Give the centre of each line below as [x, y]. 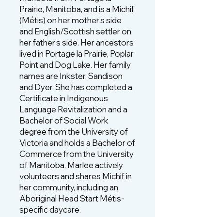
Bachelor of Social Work [64, 120]
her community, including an [69, 187]
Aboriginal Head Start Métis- [72, 198]
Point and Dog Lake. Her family [75, 65]
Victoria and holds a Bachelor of [77, 143]
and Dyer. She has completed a [76, 87]
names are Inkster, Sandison [71, 76]
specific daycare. [50, 209]
